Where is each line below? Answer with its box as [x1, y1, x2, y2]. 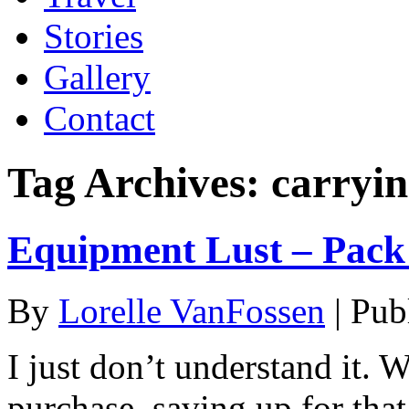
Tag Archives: [7, 159, 271, 207]
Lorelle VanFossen [58, 290, 325, 330]
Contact [44, 98, 155, 138]
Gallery [44, 57, 151, 97]
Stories [44, 16, 143, 56]
